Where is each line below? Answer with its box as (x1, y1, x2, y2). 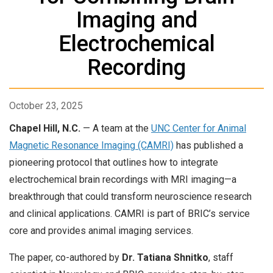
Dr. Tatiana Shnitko (119, 251, 208, 263)
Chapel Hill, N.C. (9, 122, 80, 135)
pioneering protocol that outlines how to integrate (9, 157, 218, 169)
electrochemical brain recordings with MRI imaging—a (9, 174, 236, 186)
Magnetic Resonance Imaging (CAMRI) (9, 140, 174, 152)
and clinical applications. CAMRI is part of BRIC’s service (9, 208, 250, 220)
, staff (208, 251, 233, 263)
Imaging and (76, 7, 197, 34)
